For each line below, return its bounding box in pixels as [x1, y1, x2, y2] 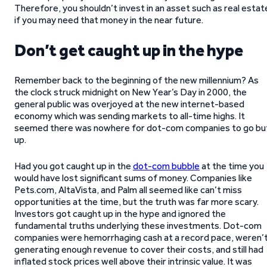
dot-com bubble [133, 160, 200, 172]
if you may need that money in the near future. [14, 14, 203, 26]
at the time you [200, 160, 264, 172]
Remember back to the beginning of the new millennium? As [14, 74, 259, 86]
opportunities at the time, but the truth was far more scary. [14, 196, 259, 207]
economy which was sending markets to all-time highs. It [14, 110, 245, 122]
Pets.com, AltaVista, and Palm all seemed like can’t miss [14, 184, 242, 195]
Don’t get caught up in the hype [14, 40, 243, 60]
